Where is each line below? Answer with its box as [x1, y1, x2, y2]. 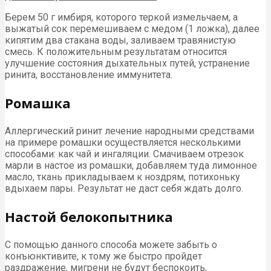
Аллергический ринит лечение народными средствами [5, 125, 254, 137]
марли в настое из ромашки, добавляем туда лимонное [5, 159, 257, 171]
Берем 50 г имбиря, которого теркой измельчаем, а [5, 11, 238, 23]
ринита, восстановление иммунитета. [5, 68, 172, 80]
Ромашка [5, 93, 71, 112]
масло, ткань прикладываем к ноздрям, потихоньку [5, 171, 240, 183]
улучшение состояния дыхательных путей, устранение [5, 57, 250, 69]
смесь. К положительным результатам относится [5, 45, 227, 57]
